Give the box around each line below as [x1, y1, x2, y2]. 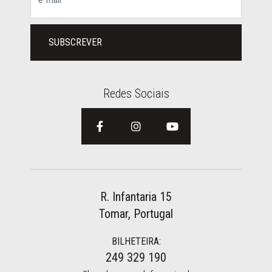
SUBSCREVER [49, 36, 102, 48]
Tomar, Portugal [99, 206, 173, 221]
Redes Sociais [103, 86, 169, 101]
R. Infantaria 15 [100, 189, 172, 204]
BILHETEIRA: [111, 235, 161, 247]
